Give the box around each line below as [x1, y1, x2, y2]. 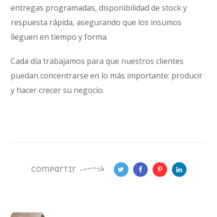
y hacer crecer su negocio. [11, 85, 105, 95]
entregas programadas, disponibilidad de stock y [11, 2, 187, 13]
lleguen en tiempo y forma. [11, 31, 108, 42]
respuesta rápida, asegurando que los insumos [11, 17, 182, 28]
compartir [31, 165, 76, 174]
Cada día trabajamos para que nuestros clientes [11, 56, 184, 66]
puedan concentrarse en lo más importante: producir [11, 70, 203, 81]
